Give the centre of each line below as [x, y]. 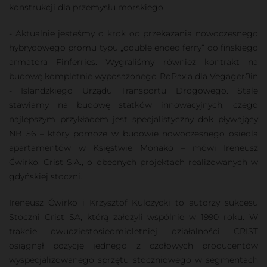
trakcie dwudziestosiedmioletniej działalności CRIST [133, 231]
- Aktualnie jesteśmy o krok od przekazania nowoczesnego [133, 33]
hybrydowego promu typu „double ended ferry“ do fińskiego [133, 47]
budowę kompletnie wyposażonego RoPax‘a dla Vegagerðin [133, 76]
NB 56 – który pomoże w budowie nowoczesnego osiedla [133, 133]
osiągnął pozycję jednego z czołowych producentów [133, 245]
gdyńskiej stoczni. [46, 176]
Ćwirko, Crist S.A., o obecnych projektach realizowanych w [133, 162]
